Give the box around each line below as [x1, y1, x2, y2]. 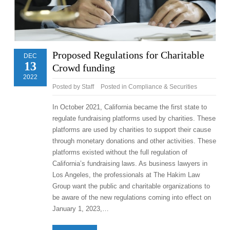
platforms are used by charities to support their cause [52, 125, 211, 133]
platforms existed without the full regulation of [52, 148, 187, 156]
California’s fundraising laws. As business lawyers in [52, 159, 207, 167]
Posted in [100, 83, 128, 90]
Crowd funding [52, 62, 115, 73]
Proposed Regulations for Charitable [52, 49, 204, 61]
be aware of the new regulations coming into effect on [52, 193, 211, 201]
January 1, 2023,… [52, 204, 109, 213]
